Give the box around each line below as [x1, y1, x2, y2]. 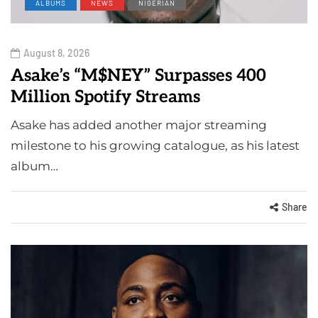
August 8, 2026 [23, 46, 89, 59]
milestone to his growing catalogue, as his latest [11, 138, 300, 153]
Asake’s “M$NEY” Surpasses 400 [11, 65, 266, 86]
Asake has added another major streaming [11, 117, 267, 132]
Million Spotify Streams [11, 86, 200, 107]
